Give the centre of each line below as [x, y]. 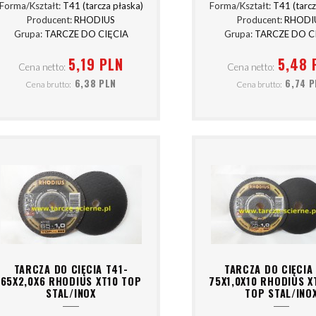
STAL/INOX [71, 293]
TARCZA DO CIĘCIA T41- [71, 269]
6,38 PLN [96, 84]
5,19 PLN [96, 64]
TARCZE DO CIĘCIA [86, 34]
